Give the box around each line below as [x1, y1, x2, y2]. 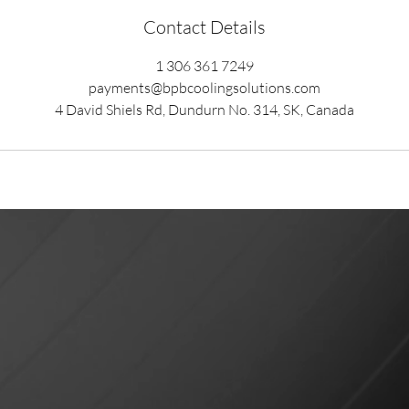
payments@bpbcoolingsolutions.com [89, 79, 320, 97]
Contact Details [143, 16, 266, 38]
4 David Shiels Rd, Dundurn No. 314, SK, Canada [55, 100, 354, 119]
